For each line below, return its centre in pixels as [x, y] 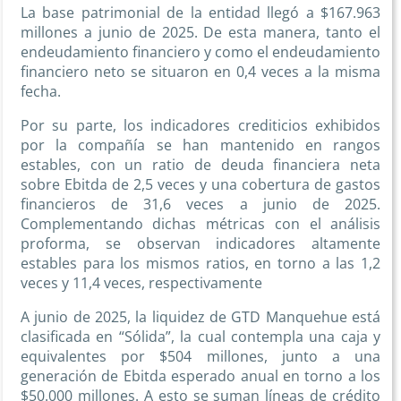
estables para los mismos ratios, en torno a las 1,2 [200, 264]
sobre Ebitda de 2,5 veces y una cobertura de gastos [200, 185]
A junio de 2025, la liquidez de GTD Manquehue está [200, 317]
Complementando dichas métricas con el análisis [200, 224]
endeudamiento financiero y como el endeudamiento [200, 52]
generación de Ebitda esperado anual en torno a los [200, 376]
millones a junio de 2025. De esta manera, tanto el [200, 33]
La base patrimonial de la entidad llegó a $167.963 [200, 13]
